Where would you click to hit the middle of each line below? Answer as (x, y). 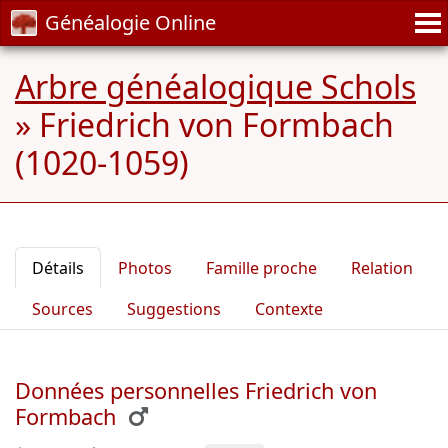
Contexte (289, 309)
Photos (145, 268)
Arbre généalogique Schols (215, 86)
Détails (58, 268)
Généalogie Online (130, 22)
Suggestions (174, 309)
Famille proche (261, 268)
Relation (382, 268)
